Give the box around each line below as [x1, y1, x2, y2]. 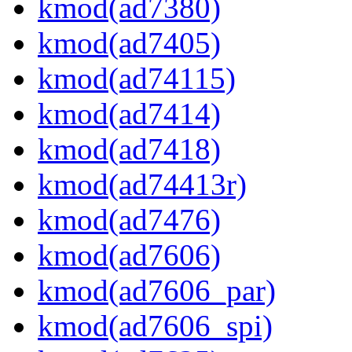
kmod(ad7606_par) [38, 273, 276, 308]
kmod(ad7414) [38, 97, 221, 131]
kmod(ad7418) [38, 132, 221, 167]
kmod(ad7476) [38, 203, 221, 237]
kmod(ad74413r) [38, 167, 247, 202]
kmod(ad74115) [38, 61, 236, 96]
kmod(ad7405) [38, 26, 221, 60]
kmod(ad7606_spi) [38, 309, 273, 343]
